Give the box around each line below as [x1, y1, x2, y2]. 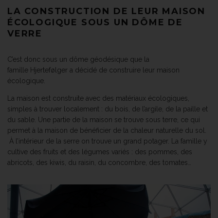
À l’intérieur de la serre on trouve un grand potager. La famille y [7, 137, 207, 145]
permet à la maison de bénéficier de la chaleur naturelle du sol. [7, 126, 206, 134]
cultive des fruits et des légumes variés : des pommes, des [7, 147, 192, 156]
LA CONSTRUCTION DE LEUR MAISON [7, 5, 205, 17]
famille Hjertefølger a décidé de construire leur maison [7, 66, 180, 74]
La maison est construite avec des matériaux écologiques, [7, 94, 189, 102]
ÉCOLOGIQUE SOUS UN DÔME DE [7, 17, 183, 28]
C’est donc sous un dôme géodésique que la [7, 55, 149, 63]
